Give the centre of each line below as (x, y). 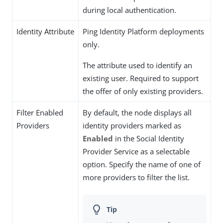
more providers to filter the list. (136, 177)
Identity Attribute (45, 31)
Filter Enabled (40, 112)
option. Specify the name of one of (142, 164)
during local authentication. (129, 10)
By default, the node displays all (137, 112)
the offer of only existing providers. (143, 91)
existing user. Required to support (141, 78)
